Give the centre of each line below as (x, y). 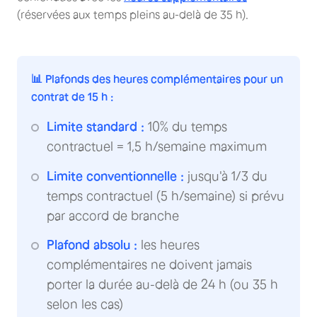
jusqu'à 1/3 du (226, 176)
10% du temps (186, 127)
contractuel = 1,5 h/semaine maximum (157, 147)
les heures (168, 245)
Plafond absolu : (92, 245)
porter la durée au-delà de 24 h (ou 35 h (162, 285)
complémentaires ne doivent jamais (149, 265)
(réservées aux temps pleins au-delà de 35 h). (133, 15)
